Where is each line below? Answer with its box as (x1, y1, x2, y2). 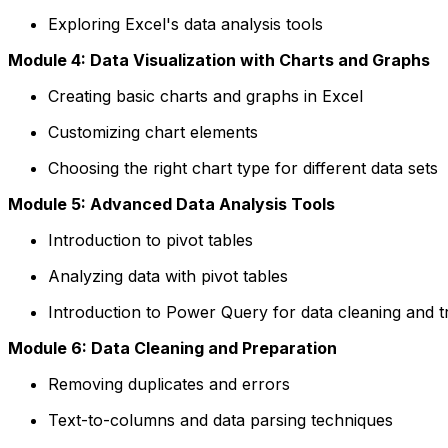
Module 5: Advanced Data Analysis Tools (8, 193, 335, 214)
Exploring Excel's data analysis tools (48, 13, 323, 34)
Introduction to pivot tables (48, 229, 253, 250)
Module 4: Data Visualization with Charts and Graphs (8, 49, 430, 70)
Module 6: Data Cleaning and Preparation (8, 337, 337, 358)
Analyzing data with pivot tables (48, 265, 288, 286)
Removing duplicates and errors (48, 373, 290, 394)
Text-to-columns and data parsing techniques (48, 409, 393, 430)
